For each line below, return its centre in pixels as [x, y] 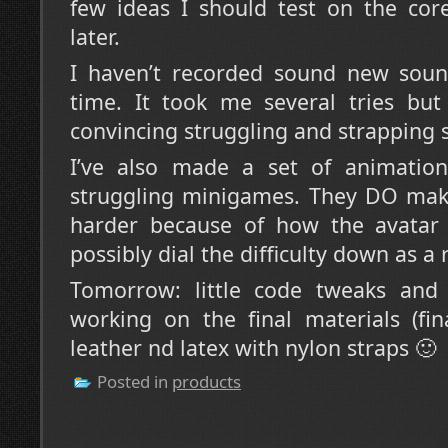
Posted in [132, 381]
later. [95, 36]
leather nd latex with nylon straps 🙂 [253, 347]
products [206, 381]
